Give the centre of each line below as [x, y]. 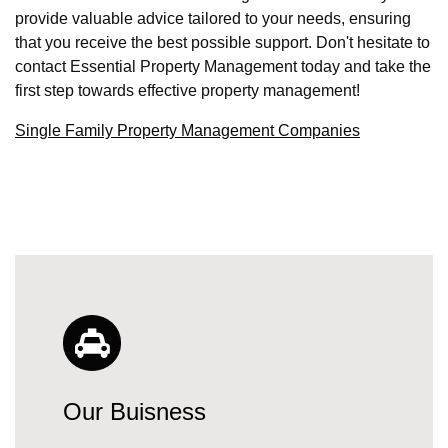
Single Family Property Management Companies [187, 131]
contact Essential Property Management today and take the [223, 67]
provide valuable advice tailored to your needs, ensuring [213, 19]
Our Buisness [134, 411]
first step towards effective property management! [187, 91]
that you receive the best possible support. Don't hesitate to [222, 43]
